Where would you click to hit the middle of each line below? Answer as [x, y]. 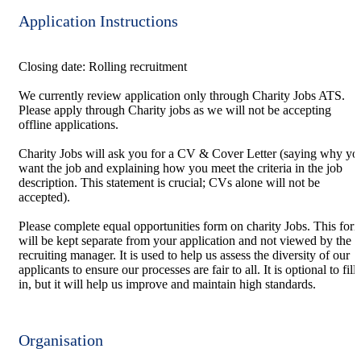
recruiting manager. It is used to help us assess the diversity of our [184, 255]
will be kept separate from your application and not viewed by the [185, 240]
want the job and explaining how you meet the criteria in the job [180, 168]
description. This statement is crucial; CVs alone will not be [169, 182]
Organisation [61, 340]
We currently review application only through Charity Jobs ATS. [182, 95]
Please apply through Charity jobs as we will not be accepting [175, 110]
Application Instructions [98, 21]
